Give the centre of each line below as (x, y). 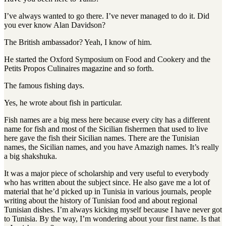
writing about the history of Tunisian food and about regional (101, 201)
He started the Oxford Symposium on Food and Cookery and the (107, 60)
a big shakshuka (30, 156)
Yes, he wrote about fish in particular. (63, 103)
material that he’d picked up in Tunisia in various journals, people (108, 192)
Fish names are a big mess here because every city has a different (107, 120)
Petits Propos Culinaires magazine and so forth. (79, 69)
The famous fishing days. (44, 86)
